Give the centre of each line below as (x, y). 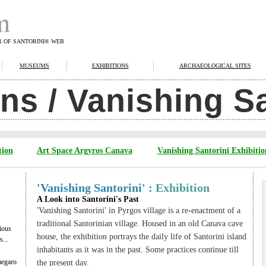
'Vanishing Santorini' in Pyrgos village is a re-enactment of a (138, 210)
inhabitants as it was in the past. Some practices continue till (137, 250)
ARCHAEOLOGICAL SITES (215, 66)
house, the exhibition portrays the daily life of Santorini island (141, 237)
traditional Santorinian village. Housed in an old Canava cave (140, 224)
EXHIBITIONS (110, 66)
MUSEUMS (34, 66)
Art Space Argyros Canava (84, 151)
